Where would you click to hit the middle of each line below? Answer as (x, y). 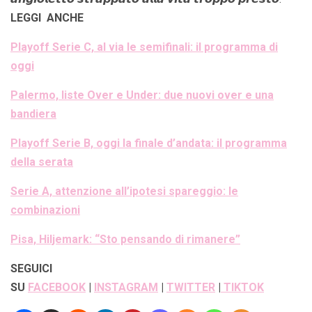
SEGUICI (31, 268)
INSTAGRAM (126, 287)
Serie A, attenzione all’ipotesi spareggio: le (124, 191)
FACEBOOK (57, 287)
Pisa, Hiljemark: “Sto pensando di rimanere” (125, 239)
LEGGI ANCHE (47, 17)
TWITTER (191, 287)
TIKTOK (242, 287)
